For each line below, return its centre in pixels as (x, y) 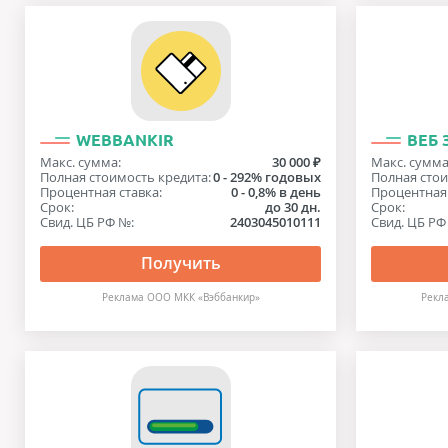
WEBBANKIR (125, 140)
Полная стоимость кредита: (125, 177)
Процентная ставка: (101, 192)
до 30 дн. (293, 207)
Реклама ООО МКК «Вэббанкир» (180, 297)
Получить (180, 263)
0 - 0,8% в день (276, 192)
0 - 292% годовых (267, 177)
